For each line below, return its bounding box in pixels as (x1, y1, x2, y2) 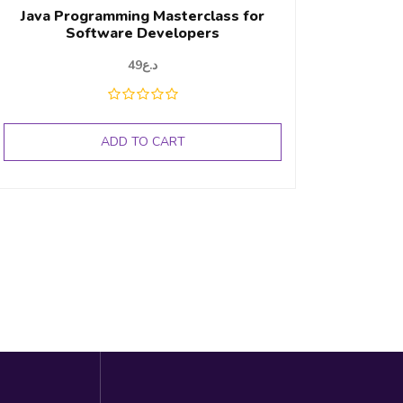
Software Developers (66, 23, 220, 44)
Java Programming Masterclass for (21, 6, 265, 27)
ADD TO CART (100, 133, 185, 151)
